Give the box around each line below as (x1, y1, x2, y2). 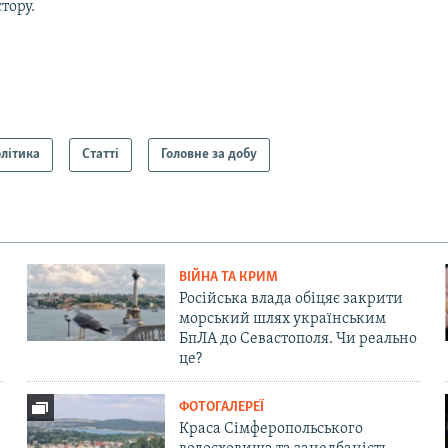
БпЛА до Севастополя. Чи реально (178, 330, 417, 347)
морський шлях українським (178, 310, 386, 327)
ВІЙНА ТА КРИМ (178, 269, 278, 285)
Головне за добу (161, 147, 258, 163)
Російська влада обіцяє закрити (178, 290, 403, 307)
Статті (82, 147, 120, 163)
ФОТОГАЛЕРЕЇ (178, 399, 264, 415)
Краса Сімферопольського (178, 420, 363, 437)
